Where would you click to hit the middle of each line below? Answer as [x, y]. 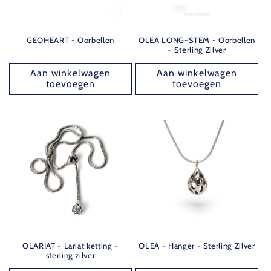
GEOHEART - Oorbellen [70, 40]
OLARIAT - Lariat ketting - [70, 245]
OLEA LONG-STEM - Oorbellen [197, 40]
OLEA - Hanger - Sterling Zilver [197, 245]
